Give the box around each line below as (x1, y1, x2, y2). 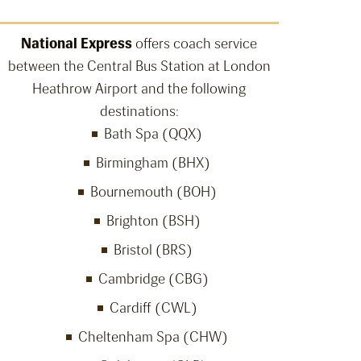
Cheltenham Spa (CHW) (78, 328, 228, 346)
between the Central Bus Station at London (7, 57, 271, 76)
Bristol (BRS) (114, 241, 193, 259)
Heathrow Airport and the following (32, 80, 246, 98)
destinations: (99, 102, 179, 121)
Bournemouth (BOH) (89, 183, 217, 201)
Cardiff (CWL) (109, 299, 197, 317)
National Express (21, 35, 132, 53)
